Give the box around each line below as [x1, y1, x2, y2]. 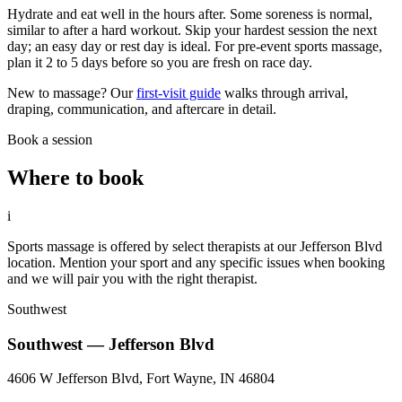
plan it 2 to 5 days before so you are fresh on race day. [7, 55, 312, 71]
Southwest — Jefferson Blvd [7, 334, 214, 354]
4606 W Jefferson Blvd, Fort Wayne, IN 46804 [7, 371, 275, 387]
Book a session [7, 132, 92, 148]
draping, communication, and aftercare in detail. [7, 101, 276, 118]
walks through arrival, [221, 85, 348, 101]
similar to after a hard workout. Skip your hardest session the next [7, 22, 377, 39]
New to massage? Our [7, 85, 136, 101]
